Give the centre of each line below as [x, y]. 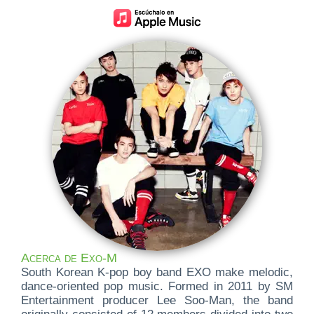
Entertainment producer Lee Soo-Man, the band [157, 301]
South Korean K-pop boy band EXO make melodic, [157, 273]
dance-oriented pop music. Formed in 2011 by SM [157, 287]
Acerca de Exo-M [69, 258]
